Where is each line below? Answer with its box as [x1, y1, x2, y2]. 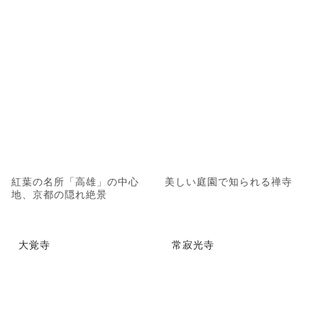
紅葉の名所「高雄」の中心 [11, 173, 139, 188]
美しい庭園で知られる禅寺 [165, 173, 292, 188]
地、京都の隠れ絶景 [11, 186, 107, 201]
